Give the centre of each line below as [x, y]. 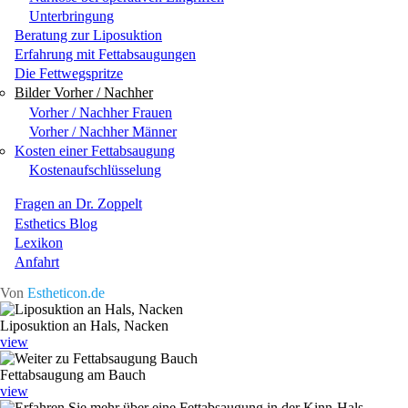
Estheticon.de [66, 292]
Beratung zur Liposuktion [88, 35]
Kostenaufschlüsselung [95, 170]
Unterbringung [71, 15]
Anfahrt [37, 261]
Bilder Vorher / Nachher [84, 93]
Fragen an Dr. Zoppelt [78, 204]
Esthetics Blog [56, 223]
